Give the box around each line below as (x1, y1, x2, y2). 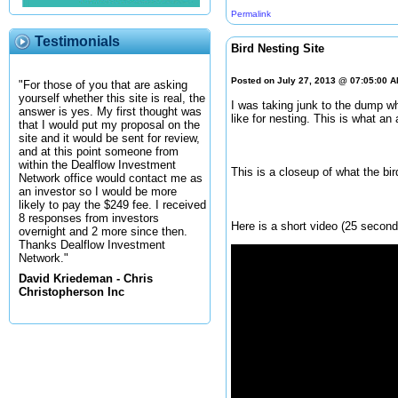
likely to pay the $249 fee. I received (19, 198, 206, 212)
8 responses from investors (19, 211, 159, 226)
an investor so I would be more (19, 185, 177, 199)
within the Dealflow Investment (19, 158, 176, 172)
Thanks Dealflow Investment (19, 238, 165, 252)
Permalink (231, 9, 271, 19)
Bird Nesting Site (231, 42, 324, 56)
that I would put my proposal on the (19, 118, 200, 132)
